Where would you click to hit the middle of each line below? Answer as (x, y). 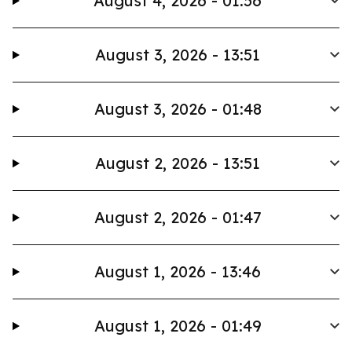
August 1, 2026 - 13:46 (178, 271)
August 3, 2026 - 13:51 (178, 55)
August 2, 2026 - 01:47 (178, 217)
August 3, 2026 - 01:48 (178, 109)
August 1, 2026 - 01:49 (178, 326)
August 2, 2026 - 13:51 (178, 163)
